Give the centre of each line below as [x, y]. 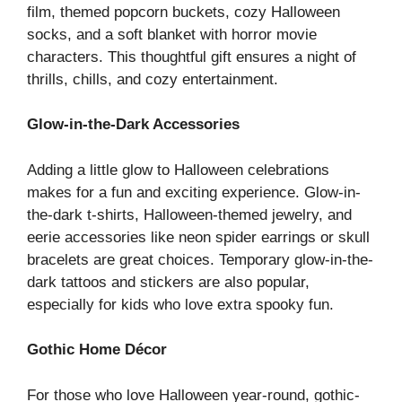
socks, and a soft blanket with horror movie [172, 34]
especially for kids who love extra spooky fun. [180, 304]
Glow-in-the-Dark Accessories [133, 124]
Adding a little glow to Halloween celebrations [178, 170]
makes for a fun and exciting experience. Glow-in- [194, 192]
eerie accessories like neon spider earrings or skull [198, 237]
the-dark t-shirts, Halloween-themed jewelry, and [189, 214]
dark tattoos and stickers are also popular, [168, 282]
